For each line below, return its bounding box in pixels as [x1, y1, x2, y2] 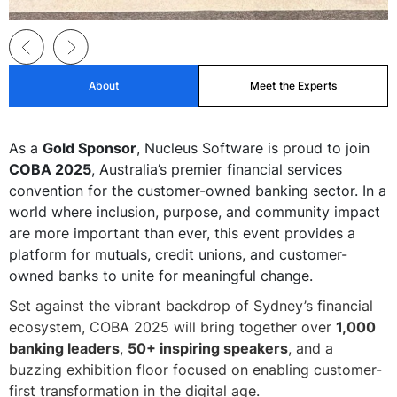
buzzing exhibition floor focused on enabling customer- [9, 361, 382, 378]
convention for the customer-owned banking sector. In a [9, 182, 386, 199]
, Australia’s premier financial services [91, 160, 342, 178]
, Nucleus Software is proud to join [136, 139, 370, 157]
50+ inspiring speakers [128, 339, 288, 357]
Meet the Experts [250, 79, 337, 92]
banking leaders [9, 339, 120, 357]
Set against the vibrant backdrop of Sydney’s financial [9, 297, 373, 315]
